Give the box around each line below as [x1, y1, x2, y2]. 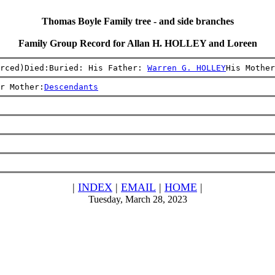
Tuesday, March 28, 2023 [88, 194, 187, 204]
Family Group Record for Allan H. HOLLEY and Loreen [18, 38, 257, 48]
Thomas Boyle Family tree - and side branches [41, 16, 234, 26]
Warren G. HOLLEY [147, 63, 226, 72]
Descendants [44, 82, 98, 91]
